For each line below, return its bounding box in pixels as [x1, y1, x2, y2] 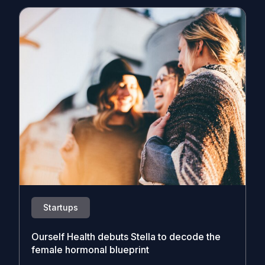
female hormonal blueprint [31, 244, 149, 256]
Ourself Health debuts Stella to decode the [31, 231, 221, 243]
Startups [43, 202, 78, 212]
